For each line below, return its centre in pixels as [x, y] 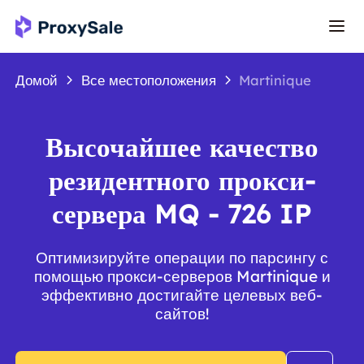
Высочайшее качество [182, 146]
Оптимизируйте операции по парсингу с [182, 258]
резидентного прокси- [182, 180]
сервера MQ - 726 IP [182, 213]
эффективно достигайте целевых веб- [182, 295]
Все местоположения [148, 80]
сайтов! [182, 314]
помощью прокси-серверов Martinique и [182, 277]
